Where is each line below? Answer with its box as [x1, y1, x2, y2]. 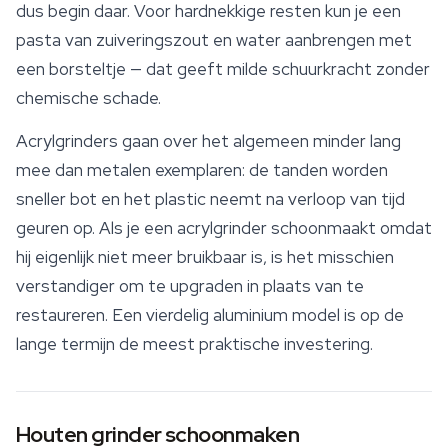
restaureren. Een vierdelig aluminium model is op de [16, 304, 404, 327]
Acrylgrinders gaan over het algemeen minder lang [16, 130, 401, 153]
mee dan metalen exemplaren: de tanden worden [16, 159, 388, 182]
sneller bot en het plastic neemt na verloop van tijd [16, 188, 405, 211]
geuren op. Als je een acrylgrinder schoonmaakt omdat [16, 217, 432, 240]
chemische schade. [16, 87, 161, 110]
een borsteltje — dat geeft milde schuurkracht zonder [16, 58, 430, 81]
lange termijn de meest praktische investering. [16, 333, 373, 356]
